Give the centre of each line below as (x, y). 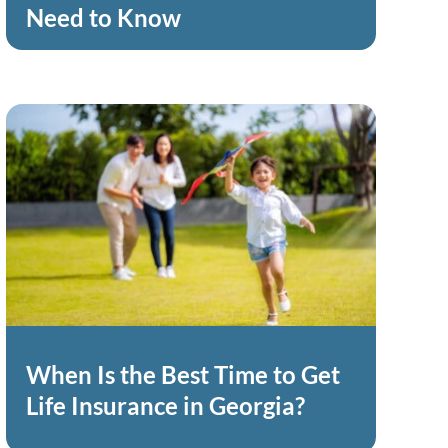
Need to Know (105, 17)
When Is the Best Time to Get (182, 374)
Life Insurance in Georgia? (167, 405)
